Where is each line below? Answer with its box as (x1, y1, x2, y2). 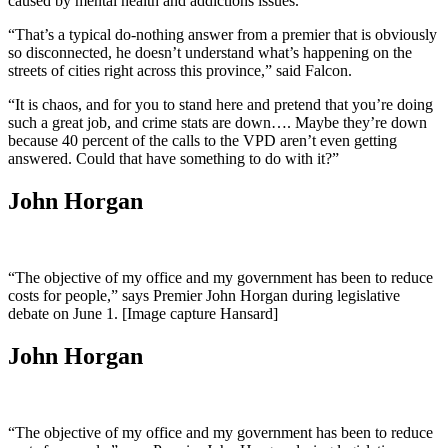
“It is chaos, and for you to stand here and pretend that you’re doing (8, 96, 433, 114)
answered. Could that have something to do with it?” (8, 150, 339, 168)
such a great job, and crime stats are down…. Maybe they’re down (8, 114, 427, 132)
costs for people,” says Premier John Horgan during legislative (8, 286, 400, 304)
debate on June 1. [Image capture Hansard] (8, 304, 278, 322)
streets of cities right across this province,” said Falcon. (8, 62, 352, 80)
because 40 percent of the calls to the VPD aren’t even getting (8, 132, 397, 150)
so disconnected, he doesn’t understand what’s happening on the (8, 44, 412, 62)
